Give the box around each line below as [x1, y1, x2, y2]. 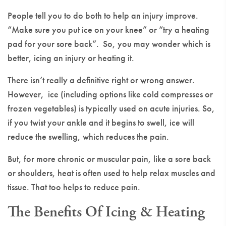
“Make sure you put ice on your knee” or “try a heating [8, 24, 209, 35]
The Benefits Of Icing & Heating [8, 202, 205, 222]
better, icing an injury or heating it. [8, 52, 134, 64]
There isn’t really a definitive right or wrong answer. [8, 74, 195, 86]
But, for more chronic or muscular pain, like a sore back [8, 153, 211, 164]
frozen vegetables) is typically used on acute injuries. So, [8, 102, 215, 114]
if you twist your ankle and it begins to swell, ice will [8, 117, 194, 128]
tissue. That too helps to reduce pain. [8, 181, 140, 193]
